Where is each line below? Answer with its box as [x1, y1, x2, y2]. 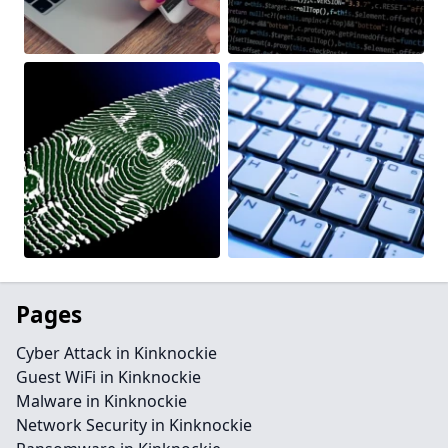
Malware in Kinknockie [16, 390, 187, 412]
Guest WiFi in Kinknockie [16, 366, 201, 388]
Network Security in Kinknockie [16, 414, 252, 436]
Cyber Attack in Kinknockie [16, 342, 217, 364]
